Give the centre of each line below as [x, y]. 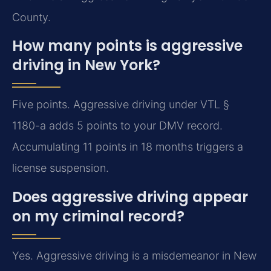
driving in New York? [86, 65]
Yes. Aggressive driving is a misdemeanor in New [134, 255]
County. [31, 18]
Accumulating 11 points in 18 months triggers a [128, 147]
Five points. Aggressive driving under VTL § [121, 105]
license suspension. [60, 168]
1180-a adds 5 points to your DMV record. [117, 126]
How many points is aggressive [127, 46]
